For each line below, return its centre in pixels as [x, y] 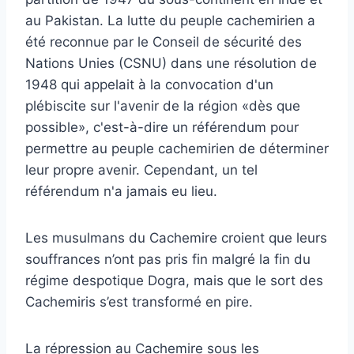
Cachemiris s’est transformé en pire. [139, 301]
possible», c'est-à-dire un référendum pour [162, 127]
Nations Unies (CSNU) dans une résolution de [171, 63]
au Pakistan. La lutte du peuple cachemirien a [170, 20]
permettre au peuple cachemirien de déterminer [177, 148]
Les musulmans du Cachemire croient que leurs [176, 237]
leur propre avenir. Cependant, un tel [141, 169]
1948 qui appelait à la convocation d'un [149, 84]
